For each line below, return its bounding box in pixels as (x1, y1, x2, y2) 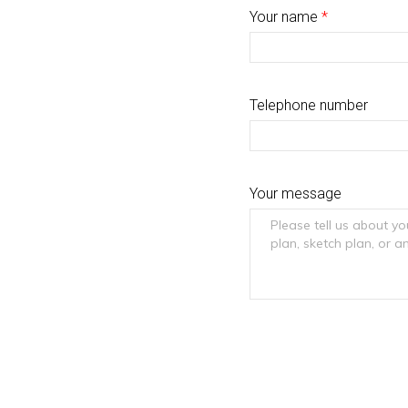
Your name (249, 8, 321, 26)
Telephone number (249, 97, 368, 115)
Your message (249, 184, 342, 202)
